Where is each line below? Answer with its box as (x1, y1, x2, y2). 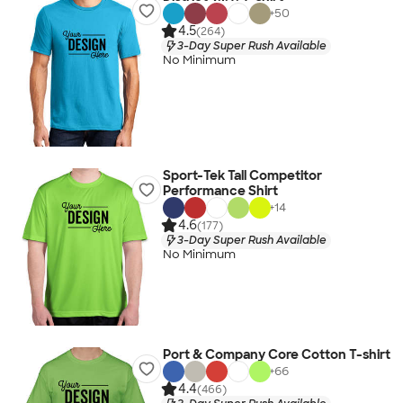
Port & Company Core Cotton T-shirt (162, 346, 390, 363)
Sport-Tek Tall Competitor (162, 167, 322, 184)
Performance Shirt (162, 183, 278, 199)
